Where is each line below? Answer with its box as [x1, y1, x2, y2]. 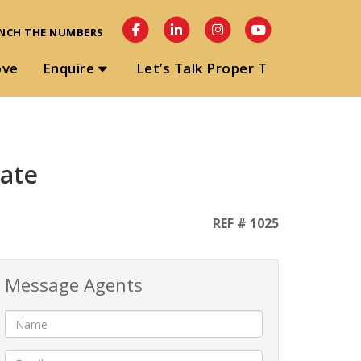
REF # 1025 [210, 214, 279, 232]
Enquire [42, 59, 95, 77]
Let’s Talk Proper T [135, 59, 267, 77]
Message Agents [5, 272, 143, 297]
